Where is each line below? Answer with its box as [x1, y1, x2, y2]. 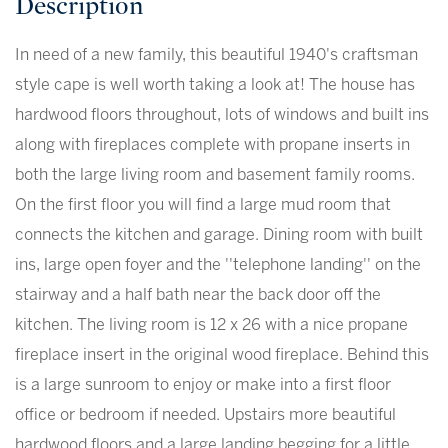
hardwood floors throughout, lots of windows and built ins [15, 107, 429, 123]
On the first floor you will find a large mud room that [15, 197, 391, 213]
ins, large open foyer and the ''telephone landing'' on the [15, 257, 421, 273]
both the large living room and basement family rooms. [15, 167, 415, 183]
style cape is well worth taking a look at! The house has [15, 77, 415, 93]
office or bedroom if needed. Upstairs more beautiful [15, 407, 396, 423]
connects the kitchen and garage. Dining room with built [15, 227, 423, 243]
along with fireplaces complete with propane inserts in [15, 137, 410, 153]
